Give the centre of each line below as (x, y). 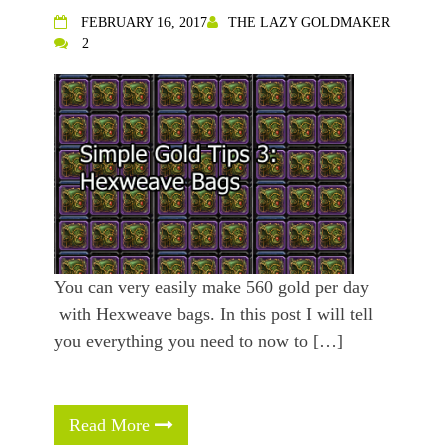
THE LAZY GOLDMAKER (309, 23)
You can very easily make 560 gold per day (211, 287)
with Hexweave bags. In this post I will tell (213, 314)
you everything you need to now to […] (198, 341)
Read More (112, 425)
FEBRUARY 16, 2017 (144, 23)
